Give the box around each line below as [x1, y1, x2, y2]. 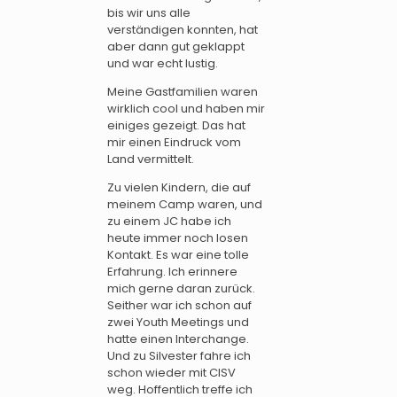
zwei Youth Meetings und [107, 314, 249, 331]
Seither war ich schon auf [107, 297, 252, 315]
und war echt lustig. [107, 55, 218, 73]
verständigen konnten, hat [107, 21, 258, 39]
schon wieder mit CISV [107, 364, 236, 382]
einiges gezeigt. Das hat [107, 117, 245, 135]
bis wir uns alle [107, 4, 191, 22]
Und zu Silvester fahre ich [107, 347, 251, 365]
